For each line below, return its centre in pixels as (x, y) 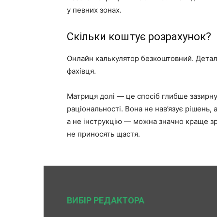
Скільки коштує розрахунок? (139, 36)
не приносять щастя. (103, 134)
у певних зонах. (94, 10)
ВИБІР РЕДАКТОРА (106, 200)
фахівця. (81, 71)
